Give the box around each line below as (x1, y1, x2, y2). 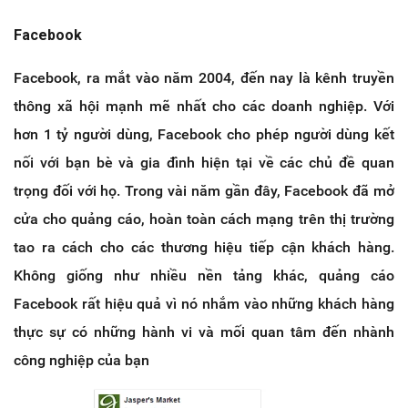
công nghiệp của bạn (14, 351, 149, 369)
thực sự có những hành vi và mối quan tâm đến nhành (14, 322, 394, 341)
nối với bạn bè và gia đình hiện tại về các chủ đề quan (14, 153, 394, 171)
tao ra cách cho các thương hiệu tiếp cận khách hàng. (14, 238, 394, 256)
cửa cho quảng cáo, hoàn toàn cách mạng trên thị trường (14, 209, 394, 228)
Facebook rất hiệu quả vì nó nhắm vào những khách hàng (14, 294, 394, 312)
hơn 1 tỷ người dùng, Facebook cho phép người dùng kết (14, 125, 394, 143)
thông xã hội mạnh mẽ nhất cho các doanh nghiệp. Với (14, 97, 394, 115)
